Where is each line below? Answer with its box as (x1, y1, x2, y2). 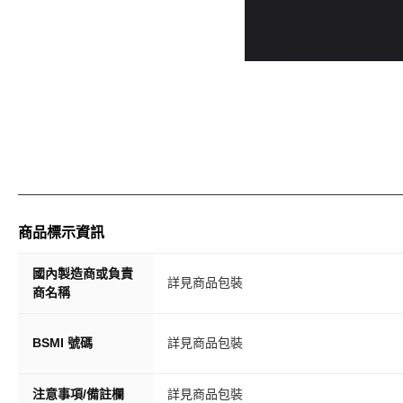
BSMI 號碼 (32, 336, 93, 350)
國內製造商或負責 (32, 266, 133, 281)
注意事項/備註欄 (32, 387, 124, 401)
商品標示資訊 (18, 224, 104, 241)
